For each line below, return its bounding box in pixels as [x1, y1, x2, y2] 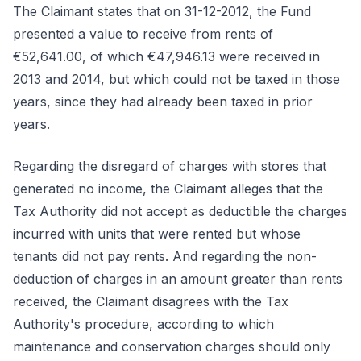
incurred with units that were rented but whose [13, 226, 301, 242]
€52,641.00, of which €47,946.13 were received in [13, 48, 320, 64]
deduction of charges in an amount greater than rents [13, 271, 342, 287]
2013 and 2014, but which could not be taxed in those [13, 71, 340, 87]
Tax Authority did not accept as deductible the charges [13, 203, 347, 219]
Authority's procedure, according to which [13, 316, 274, 332]
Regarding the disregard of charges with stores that [13, 158, 326, 174]
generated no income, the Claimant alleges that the [13, 180, 323, 197]
